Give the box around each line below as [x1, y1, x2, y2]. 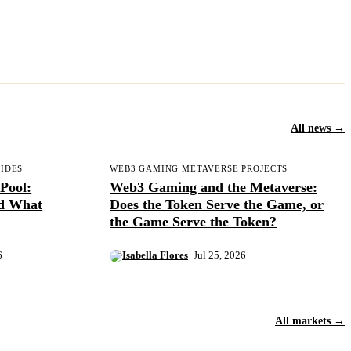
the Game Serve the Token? [109, 213, 277, 230]
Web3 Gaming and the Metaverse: [109, 179, 317, 195]
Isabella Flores [121, 250, 188, 262]
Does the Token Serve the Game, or [109, 196, 324, 212]
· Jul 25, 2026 [187, 250, 246, 262]
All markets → [275, 314, 345, 327]
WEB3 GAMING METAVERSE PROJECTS [109, 165, 288, 174]
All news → [291, 121, 345, 134]
